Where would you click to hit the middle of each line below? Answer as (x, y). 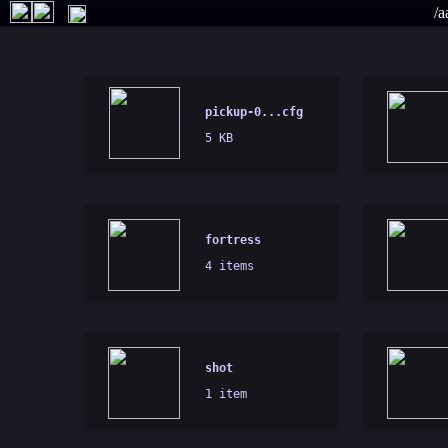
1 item (225, 394)
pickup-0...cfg (253, 112)
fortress (232, 240)
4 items (229, 266)
